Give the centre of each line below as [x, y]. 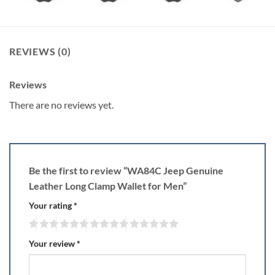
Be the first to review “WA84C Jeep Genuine [126, 171]
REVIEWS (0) [40, 51]
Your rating [51, 206]
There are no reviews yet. [61, 104]
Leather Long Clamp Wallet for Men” [109, 186]
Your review [53, 244]
